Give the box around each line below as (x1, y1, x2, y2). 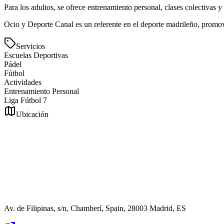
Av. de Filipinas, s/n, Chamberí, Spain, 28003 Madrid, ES (4, 204, 186, 213)
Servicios (16, 42, 45, 51)
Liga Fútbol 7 (4, 96, 47, 105)
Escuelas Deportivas (4, 51, 68, 60)
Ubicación (16, 110, 48, 119)
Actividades (4, 78, 41, 87)
